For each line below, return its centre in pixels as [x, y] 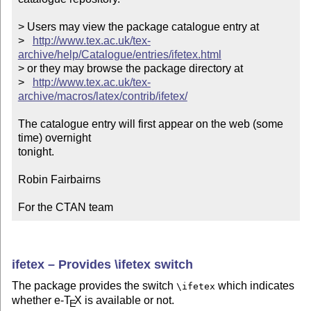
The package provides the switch [94, 286]
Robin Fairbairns [59, 180]
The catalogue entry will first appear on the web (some [150, 124]
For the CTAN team [65, 208]
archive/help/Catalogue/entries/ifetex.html [119, 55]
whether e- [38, 301]
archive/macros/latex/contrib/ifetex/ [102, 96]
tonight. [36, 152]
